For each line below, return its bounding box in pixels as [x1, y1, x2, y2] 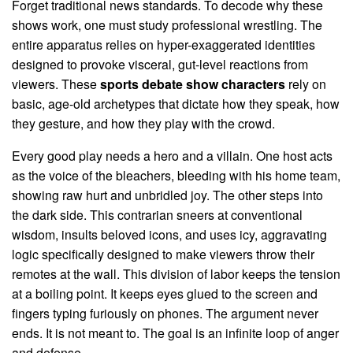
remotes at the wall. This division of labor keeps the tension [12, 264, 340, 283]
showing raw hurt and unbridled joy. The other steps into [12, 185, 323, 204]
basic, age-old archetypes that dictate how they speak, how [12, 94, 340, 113]
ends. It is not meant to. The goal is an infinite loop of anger [12, 323, 339, 342]
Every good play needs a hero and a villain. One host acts [12, 146, 333, 165]
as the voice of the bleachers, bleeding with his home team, [12, 165, 340, 184]
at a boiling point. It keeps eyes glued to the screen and [12, 284, 318, 303]
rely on [285, 74, 326, 93]
